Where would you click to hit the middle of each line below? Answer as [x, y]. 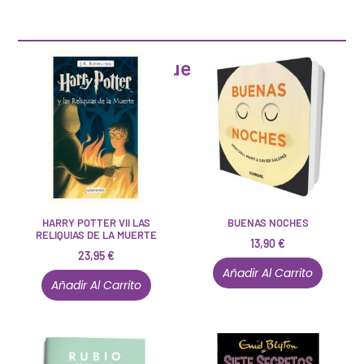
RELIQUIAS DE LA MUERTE [96, 235]
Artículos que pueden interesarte [182, 67]
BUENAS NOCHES [268, 223]
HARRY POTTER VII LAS [96, 223]
